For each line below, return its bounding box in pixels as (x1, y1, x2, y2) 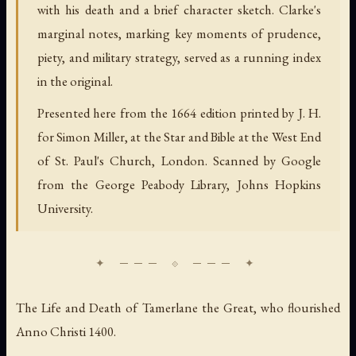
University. (37, 199, 93, 217)
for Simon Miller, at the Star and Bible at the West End (37, 127, 321, 145)
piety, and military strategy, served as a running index (37, 48, 321, 66)
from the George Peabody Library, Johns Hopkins (37, 175, 321, 193)
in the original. (37, 72, 113, 90)
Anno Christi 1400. (16, 322, 116, 340)
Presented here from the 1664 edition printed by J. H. (37, 103, 321, 122)
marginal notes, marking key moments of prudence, (37, 24, 321, 42)
